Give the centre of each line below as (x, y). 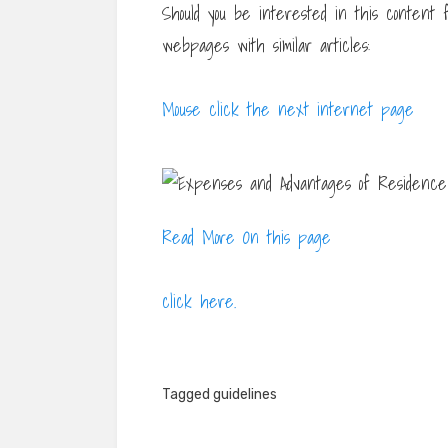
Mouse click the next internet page (288, 109)
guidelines (245, 394)
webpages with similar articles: (266, 45)
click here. (199, 301)
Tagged (187, 394)
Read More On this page (246, 237)
